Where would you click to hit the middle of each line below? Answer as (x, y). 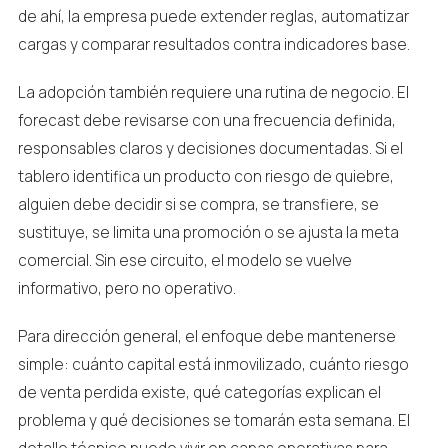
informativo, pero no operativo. (126, 288)
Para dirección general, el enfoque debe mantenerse (206, 336)
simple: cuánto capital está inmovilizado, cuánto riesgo (213, 364)
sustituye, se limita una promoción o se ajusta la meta (208, 232)
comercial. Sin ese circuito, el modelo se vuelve (184, 260)
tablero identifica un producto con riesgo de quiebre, (205, 176)
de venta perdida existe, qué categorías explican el (199, 392)
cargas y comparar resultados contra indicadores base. (213, 44)
